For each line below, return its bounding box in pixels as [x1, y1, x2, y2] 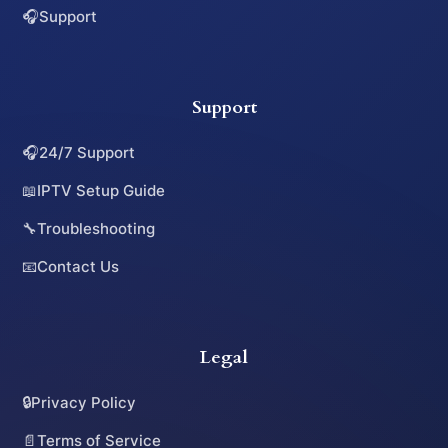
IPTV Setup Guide [37, 180, 166, 200]
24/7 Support [39, 142, 136, 162]
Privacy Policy [31, 392, 137, 412]
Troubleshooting [37, 218, 156, 238]
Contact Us [37, 256, 120, 276]
